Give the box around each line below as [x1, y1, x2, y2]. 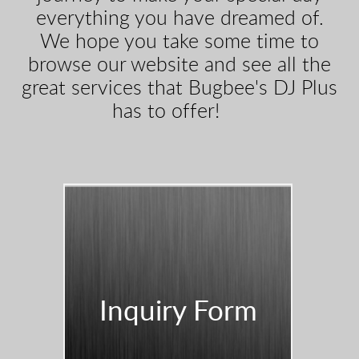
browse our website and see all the [28, 55, 331, 76]
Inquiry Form [99, 298, 257, 327]
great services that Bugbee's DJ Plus [22, 79, 337, 99]
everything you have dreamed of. [35, 9, 324, 30]
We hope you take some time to [40, 32, 319, 53]
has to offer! [111, 102, 248, 123]
